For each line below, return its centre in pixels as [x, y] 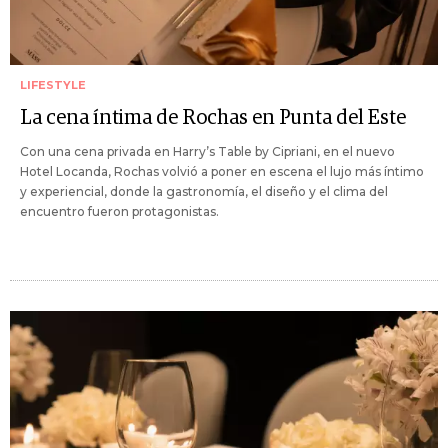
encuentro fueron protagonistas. [119, 212]
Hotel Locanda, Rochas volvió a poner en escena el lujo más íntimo [222, 172]
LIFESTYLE [53, 85]
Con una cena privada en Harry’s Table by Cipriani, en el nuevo [207, 152]
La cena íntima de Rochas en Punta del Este [213, 118]
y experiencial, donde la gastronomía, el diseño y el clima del [204, 192]
